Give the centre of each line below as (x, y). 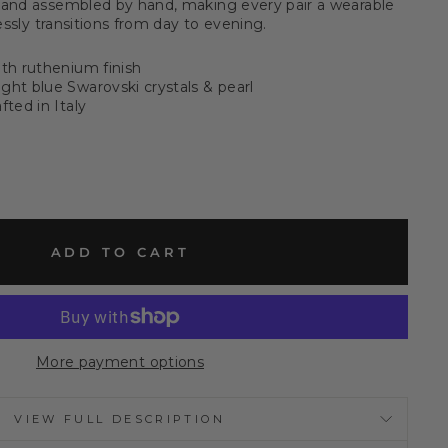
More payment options (120, 361)
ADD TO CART (120, 251)
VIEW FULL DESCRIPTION (120, 418)
